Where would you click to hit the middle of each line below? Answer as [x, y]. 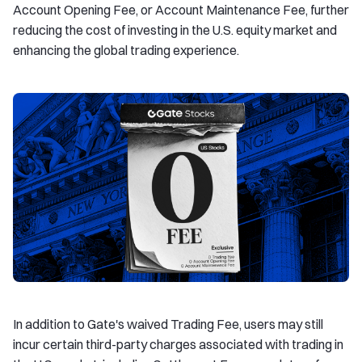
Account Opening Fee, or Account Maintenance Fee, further [181, 10]
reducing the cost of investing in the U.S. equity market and [175, 30]
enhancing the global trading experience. [126, 50]
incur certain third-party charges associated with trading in [178, 344]
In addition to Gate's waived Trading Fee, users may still [168, 324]
